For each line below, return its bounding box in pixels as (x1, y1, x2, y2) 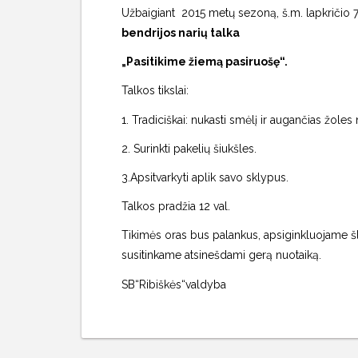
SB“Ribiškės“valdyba (121, 277, 226, 291)
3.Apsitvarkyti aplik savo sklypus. (121, 170, 288, 184)
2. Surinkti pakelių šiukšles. (121, 141, 257, 155)
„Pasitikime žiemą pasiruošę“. (121, 55, 290, 69)
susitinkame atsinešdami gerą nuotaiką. (121, 249, 321, 262)
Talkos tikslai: (121, 84, 189, 97)
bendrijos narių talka (121, 26, 242, 39)
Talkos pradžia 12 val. (121, 200, 230, 213)
